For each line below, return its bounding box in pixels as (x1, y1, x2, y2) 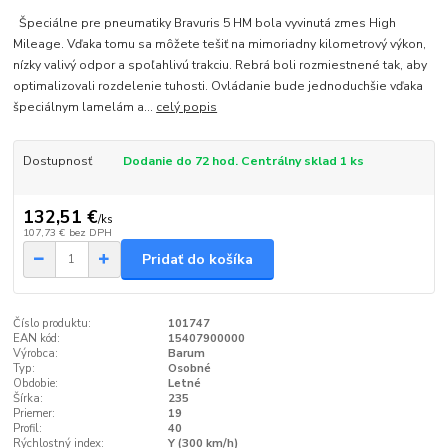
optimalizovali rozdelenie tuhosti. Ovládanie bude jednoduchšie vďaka (13, 77, 424, 94)
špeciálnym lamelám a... (13, 98, 157, 115)
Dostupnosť (22, 152, 92, 169)
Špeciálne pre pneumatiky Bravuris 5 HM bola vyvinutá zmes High (13, 14, 397, 31)
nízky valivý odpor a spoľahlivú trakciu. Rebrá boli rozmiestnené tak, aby (13, 56, 428, 73)
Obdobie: (13, 376, 59, 392)
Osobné (167, 361, 211, 377)
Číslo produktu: (13, 316, 92, 332)
